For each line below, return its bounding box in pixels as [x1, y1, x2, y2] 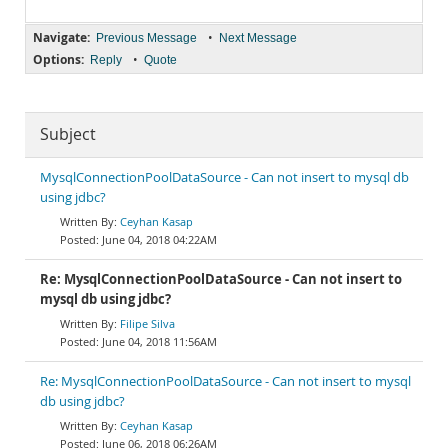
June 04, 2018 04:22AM [102, 232, 217, 247]
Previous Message [96, 31, 197, 45]
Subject [40, 124, 96, 145]
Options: [33, 51, 84, 68]
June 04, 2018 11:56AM [102, 334, 217, 349]
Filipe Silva [120, 316, 175, 331]
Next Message [219, 31, 297, 45]
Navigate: [33, 29, 90, 46]
